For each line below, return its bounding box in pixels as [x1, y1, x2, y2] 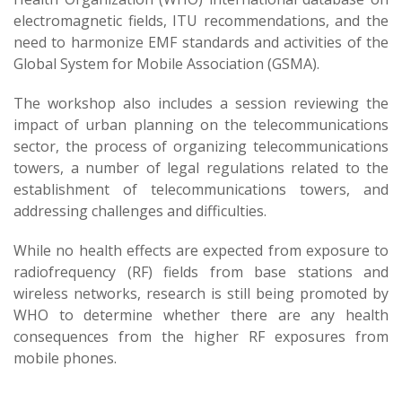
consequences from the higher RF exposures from [13, 327, 389, 346]
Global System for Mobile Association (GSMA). [13, 54, 319, 74]
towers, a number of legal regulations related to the [13, 158, 389, 178]
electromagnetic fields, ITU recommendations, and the [13, 11, 389, 31]
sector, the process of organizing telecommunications [13, 136, 389, 156]
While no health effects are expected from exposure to [13, 240, 389, 260]
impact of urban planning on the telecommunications [13, 115, 389, 135]
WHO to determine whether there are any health [13, 305, 389, 325]
